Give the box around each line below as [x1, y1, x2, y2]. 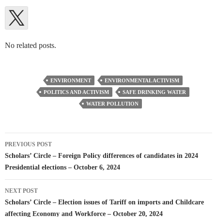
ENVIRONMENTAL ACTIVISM [105, 77, 179, 84]
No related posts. [5, 41, 56, 50]
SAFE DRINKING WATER [123, 89, 186, 95]
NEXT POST [5, 187, 38, 195]
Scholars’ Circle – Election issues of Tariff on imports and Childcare [5, 199, 204, 206]
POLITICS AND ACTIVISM [44, 89, 109, 95]
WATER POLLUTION [86, 101, 139, 107]
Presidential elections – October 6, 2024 [5, 164, 120, 171]
